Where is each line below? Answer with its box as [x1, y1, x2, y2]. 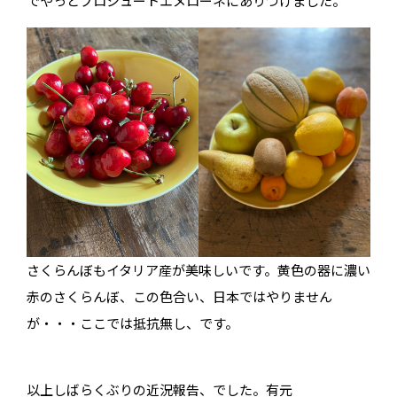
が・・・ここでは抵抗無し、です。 [27, 313, 238, 332]
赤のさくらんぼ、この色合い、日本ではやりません [27, 286, 332, 306]
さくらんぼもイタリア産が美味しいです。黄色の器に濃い [27, 260, 370, 279]
